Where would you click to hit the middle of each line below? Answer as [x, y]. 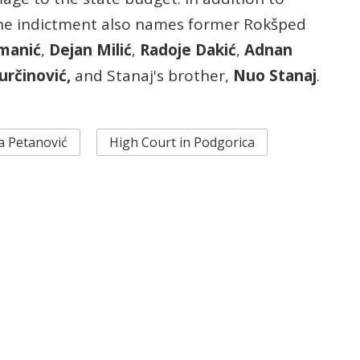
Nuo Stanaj [275, 76]
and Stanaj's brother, [152, 76]
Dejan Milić [90, 50]
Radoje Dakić [188, 50]
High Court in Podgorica [182, 143]
